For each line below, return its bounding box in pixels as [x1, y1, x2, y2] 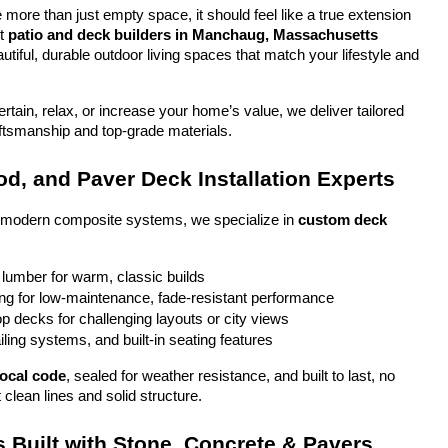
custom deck [298, 212, 387, 228]
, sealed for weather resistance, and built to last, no [66, 368, 395, 384]
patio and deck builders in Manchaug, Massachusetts [8, 27, 378, 43]
